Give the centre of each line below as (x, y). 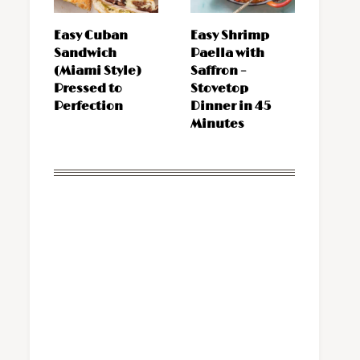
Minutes (217, 125)
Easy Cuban (91, 36)
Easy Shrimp (230, 36)
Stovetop (219, 89)
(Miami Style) (98, 72)
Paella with (227, 54)
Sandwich (85, 54)
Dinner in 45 (231, 107)
